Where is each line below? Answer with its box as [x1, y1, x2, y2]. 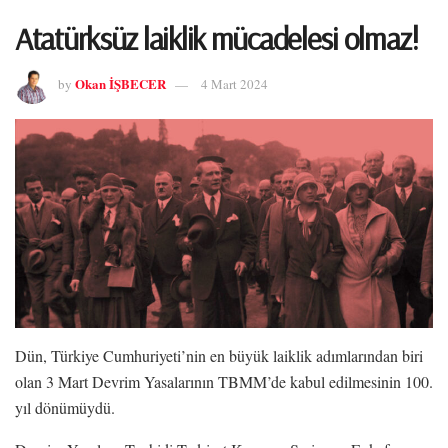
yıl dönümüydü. [15, 396, 115, 418]
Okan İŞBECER [75, 74, 166, 94]
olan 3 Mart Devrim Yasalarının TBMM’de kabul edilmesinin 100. [15, 370, 433, 392]
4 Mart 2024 [201, 75, 268, 94]
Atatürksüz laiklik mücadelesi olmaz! [15, 18, 418, 58]
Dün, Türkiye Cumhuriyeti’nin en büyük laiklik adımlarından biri [15, 344, 423, 366]
